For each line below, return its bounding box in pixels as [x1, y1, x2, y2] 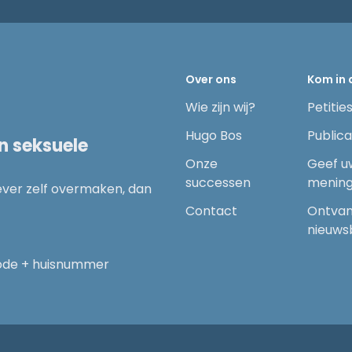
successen [185, 174, 251, 192]
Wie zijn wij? [185, 98, 255, 116]
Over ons [185, 71, 236, 87]
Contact [185, 202, 237, 220]
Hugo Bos [185, 126, 242, 145]
